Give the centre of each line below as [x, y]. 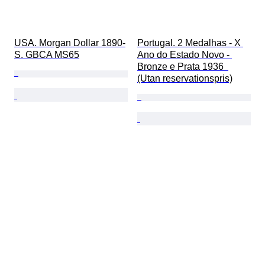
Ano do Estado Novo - [185, 55]
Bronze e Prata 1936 [183, 67]
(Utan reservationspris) [185, 79]
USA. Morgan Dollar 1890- [70, 43]
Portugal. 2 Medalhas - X [190, 43]
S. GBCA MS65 [47, 55]
